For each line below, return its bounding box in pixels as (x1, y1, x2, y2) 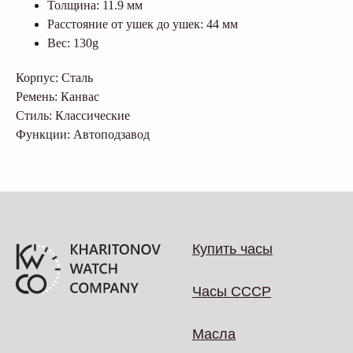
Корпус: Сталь (16, 71, 93, 85)
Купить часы (192, 241, 273, 258)
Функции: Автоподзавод (16, 128, 150, 142)
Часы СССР (192, 284, 271, 300)
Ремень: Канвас (16, 90, 99, 104)
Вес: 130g (47, 36, 98, 50)
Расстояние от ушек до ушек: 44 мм (47, 17, 238, 32)
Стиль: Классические (16, 109, 130, 123)
